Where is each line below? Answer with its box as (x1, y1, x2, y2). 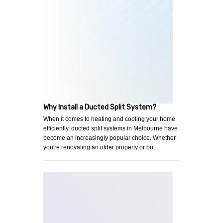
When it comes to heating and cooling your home (43, 115, 175, 123)
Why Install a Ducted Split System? (43, 103, 156, 112)
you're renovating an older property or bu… (43, 144, 159, 151)
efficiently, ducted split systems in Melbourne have (43, 125, 178, 132)
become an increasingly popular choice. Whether (43, 134, 176, 142)
